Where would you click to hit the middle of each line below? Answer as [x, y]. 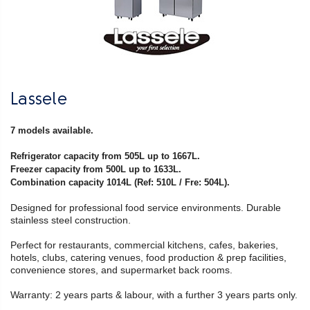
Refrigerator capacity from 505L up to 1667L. [105, 156]
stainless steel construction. [71, 220]
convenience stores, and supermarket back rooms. [123, 270]
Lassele [39, 100]
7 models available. [53, 130]
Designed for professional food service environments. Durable [146, 207]
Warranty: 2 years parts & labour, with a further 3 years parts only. [154, 294]
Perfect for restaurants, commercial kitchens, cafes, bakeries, [144, 245]
